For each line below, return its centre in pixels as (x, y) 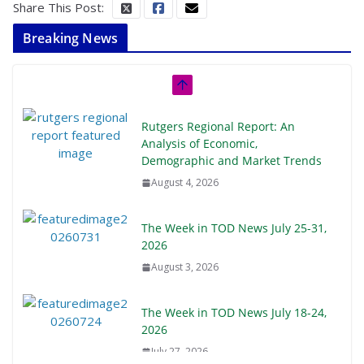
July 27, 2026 (180, 351)
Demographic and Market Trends (232, 160)
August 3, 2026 (185, 266)
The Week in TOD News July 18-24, (234, 312)
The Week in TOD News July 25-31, (234, 227)
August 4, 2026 (185, 182)
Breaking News (71, 38)
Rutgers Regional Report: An (218, 126)
